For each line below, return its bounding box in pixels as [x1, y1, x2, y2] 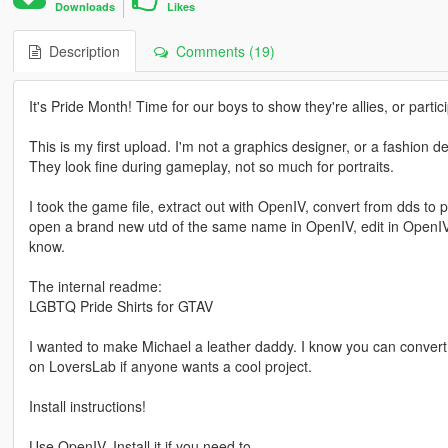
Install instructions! [28, 396, 146, 417]
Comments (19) [167, 41, 275, 62]
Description [40, 41, 120, 62]
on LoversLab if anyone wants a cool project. [28, 356, 312, 377]
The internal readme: [28, 276, 162, 297]
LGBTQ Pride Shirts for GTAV [28, 296, 213, 317]
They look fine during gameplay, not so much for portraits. [28, 156, 394, 177]
